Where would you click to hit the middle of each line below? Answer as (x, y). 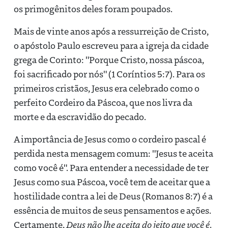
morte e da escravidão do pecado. (80, 116)
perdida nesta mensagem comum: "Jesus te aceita (113, 153)
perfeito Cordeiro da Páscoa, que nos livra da (103, 102)
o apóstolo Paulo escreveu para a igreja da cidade (111, 45)
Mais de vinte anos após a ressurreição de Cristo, (111, 31)
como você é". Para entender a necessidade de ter (111, 167)
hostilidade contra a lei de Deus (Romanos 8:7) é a (113, 196)
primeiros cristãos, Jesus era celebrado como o (107, 88)
